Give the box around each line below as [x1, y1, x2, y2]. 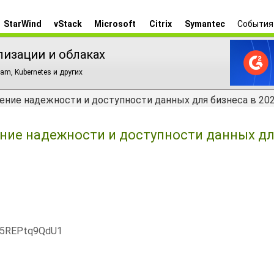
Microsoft [94, 19, 136, 29]
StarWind [4, 19, 42, 29]
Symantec [185, 19, 225, 29]
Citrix [149, 19, 172, 29]
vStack [54, 19, 82, 29]
